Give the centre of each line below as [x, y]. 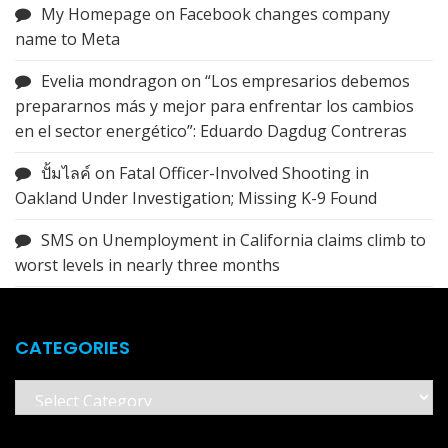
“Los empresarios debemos [307, 80]
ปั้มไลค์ [66, 172]
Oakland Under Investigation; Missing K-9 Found [196, 197]
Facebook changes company [284, 13]
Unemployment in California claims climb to [264, 239]
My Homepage [96, 13]
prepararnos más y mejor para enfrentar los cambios [214, 105]
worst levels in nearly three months [147, 264]
